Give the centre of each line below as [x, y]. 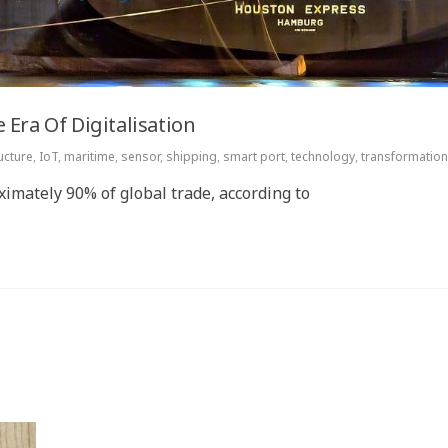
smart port [254, 156]
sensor [140, 156]
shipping [191, 156]
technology [323, 156]
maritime [89, 156]
